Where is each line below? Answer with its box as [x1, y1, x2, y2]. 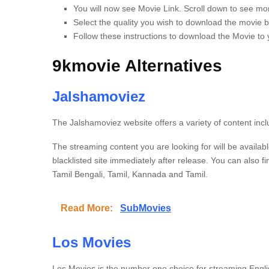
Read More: [61, 203, 115, 213]
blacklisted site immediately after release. [52, 156, 208, 165]
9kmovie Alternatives [52, 56, 222, 75]
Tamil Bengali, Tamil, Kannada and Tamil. [52, 169, 208, 179]
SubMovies [120, 203, 171, 213]
